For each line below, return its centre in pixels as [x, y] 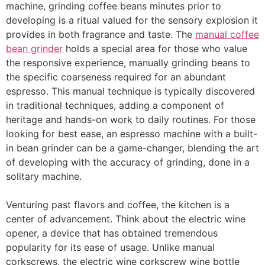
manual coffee [227, 34]
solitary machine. [44, 176]
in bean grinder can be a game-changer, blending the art [132, 148]
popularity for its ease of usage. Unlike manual [110, 247]
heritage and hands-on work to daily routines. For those [131, 119]
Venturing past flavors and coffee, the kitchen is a [118, 205]
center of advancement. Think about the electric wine [126, 219]
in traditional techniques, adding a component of [115, 105]
